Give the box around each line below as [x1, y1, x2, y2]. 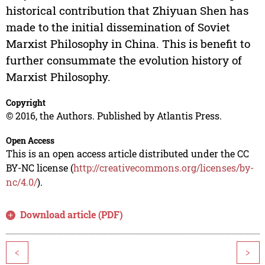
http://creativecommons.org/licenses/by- [73, 161, 254, 174]
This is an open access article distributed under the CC [5, 147, 249, 160]
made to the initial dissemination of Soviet [5, 20, 230, 35]
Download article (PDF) [20, 208, 124, 221]
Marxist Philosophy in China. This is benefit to [5, 36, 250, 51]
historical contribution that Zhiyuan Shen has [5, 3, 248, 18]
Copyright [5, 97, 46, 109]
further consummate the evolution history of [5, 53, 242, 68]
